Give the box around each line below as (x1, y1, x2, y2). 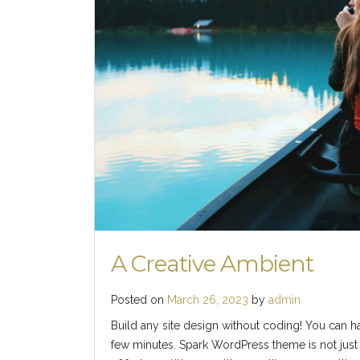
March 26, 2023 (167, 293, 248, 307)
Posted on (111, 293, 167, 307)
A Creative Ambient (111, 250, 313, 278)
